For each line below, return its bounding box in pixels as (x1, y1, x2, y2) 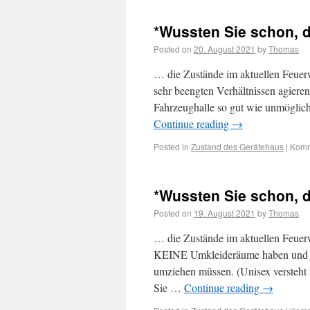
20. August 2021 (194, 43, 255, 55)
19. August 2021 (194, 207, 255, 219)
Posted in (154, 140, 189, 152)
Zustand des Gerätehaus (191, 140, 284, 152)
